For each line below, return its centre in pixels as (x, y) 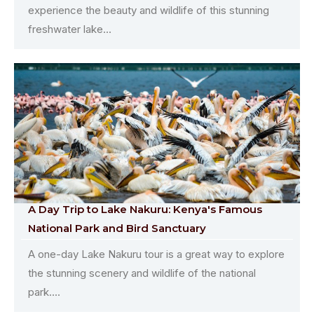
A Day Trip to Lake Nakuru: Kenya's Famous (145, 209)
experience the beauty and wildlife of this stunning (149, 10)
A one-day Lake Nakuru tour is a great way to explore (156, 254)
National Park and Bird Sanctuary (117, 228)
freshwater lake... (70, 29)
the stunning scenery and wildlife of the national (142, 273)
